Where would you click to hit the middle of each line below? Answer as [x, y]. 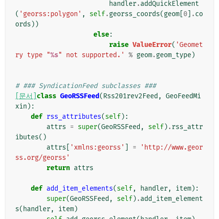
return [58, 168]
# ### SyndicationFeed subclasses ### [86, 86]
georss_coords [134, 14]
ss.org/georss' [43, 158]
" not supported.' [91, 55]
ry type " [33, 55]
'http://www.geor [172, 148]
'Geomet [189, 45]
